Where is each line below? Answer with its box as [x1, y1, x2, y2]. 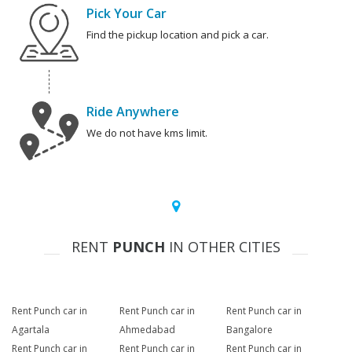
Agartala [12, 323, 49, 337]
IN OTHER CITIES [165, 237, 280, 257]
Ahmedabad [119, 323, 175, 337]
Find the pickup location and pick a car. [86, 27, 269, 42]
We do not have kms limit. [86, 126, 207, 141]
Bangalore [226, 323, 273, 337]
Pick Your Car [86, 5, 167, 23]
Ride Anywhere [86, 103, 179, 121]
